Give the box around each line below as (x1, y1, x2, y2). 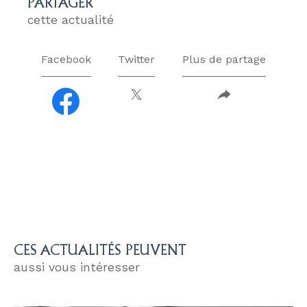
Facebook (40, 53, 91, 66)
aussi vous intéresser (14, 260, 140, 275)
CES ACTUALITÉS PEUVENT (14, 242, 186, 259)
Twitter (118, 53, 156, 66)
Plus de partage (182, 53, 267, 66)
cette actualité (27, 12, 114, 27)
